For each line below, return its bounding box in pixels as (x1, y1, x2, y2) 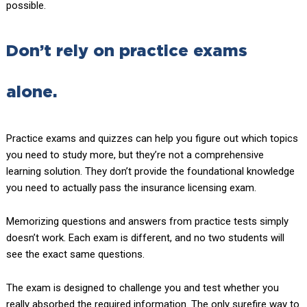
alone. (5, 85, 57, 101)
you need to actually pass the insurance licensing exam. (5, 182, 256, 195)
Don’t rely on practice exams (5, 44, 247, 60)
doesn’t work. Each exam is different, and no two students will (5, 232, 284, 245)
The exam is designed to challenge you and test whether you (5, 282, 279, 295)
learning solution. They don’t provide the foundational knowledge (5, 165, 295, 178)
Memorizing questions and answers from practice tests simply (5, 215, 288, 228)
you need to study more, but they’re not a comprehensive (5, 149, 264, 162)
